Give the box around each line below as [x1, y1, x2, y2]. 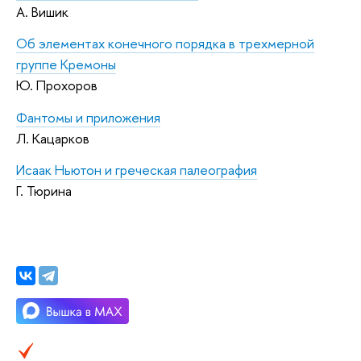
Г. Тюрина [16, 181, 72, 201]
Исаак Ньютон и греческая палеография [16, 160, 257, 180]
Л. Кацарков [16, 128, 89, 147]
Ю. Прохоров [16, 76, 98, 95]
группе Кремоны [16, 55, 116, 74]
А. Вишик [16, 2, 68, 21]
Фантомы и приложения [16, 107, 160, 127]
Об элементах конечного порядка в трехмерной [16, 34, 314, 53]
